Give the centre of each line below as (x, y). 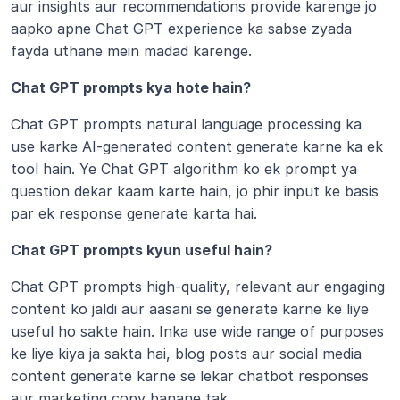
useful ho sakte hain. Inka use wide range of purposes (197, 331)
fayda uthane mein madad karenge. (133, 51)
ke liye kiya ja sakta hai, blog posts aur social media (186, 354)
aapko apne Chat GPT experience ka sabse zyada (181, 29)
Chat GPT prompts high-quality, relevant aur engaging (198, 287)
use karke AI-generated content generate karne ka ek (197, 146)
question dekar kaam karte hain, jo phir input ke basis (195, 191)
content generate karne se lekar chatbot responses (190, 376)
